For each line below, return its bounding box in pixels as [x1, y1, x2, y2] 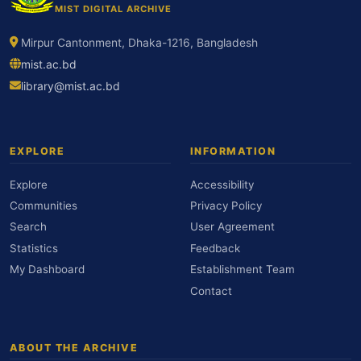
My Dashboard [10, 263, 85, 276]
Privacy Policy [190, 198, 262, 212]
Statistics [10, 241, 58, 255]
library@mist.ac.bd [21, 80, 120, 93]
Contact [190, 284, 232, 297]
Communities [10, 198, 77, 212]
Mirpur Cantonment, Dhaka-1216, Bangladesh [21, 35, 258, 49]
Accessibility [190, 177, 254, 191]
